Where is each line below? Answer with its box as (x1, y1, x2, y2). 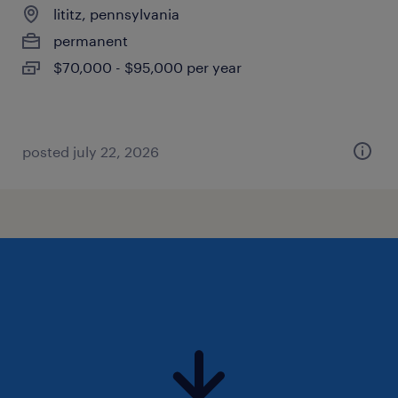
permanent (53, 32, 128, 49)
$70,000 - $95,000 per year (53, 59, 242, 76)
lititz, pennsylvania (53, 5, 179, 22)
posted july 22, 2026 (22, 143, 159, 160)
